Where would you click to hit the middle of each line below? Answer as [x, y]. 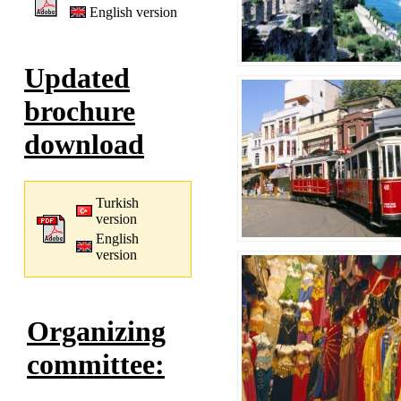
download [84, 145]
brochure [80, 111]
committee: [96, 365]
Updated [77, 78]
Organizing [96, 332]
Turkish [117, 202]
